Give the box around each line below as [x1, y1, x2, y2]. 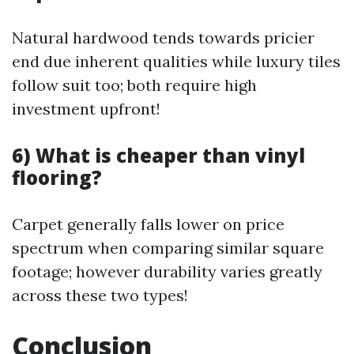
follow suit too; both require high [12, 75, 257, 95]
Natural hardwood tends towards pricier [12, 28, 314, 47]
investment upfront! [12, 99, 160, 119]
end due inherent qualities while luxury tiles [12, 51, 341, 71]
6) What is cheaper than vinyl [12, 142, 305, 168]
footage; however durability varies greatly [12, 262, 322, 281]
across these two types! [12, 285, 188, 305]
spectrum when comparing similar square [12, 238, 324, 258]
